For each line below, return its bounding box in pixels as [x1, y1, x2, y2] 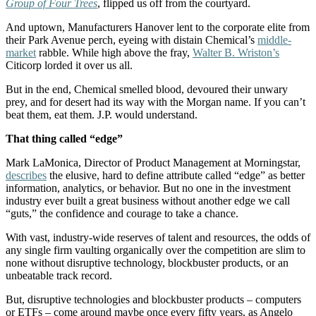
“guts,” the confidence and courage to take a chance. [6, 207, 238, 219]
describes [6, 169, 47, 181]
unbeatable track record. [6, 269, 112, 281]
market [6, 46, 36, 59]
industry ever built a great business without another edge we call [6, 194, 290, 207]
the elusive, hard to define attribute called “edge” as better [47, 169, 305, 181]
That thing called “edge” [6, 132, 123, 145]
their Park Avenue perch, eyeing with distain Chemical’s [6, 33, 257, 46]
